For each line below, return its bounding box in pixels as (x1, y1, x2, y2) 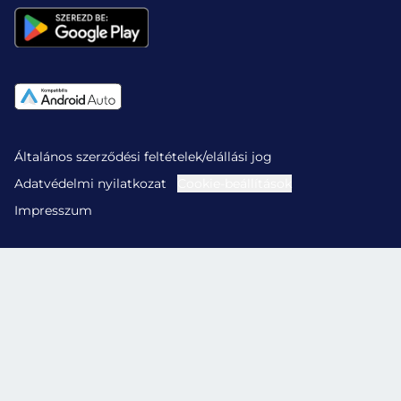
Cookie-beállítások (177, 175, 292, 192)
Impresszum (14, 202, 92, 219)
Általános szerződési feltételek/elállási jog (14, 149, 272, 166)
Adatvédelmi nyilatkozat (14, 175, 166, 192)
